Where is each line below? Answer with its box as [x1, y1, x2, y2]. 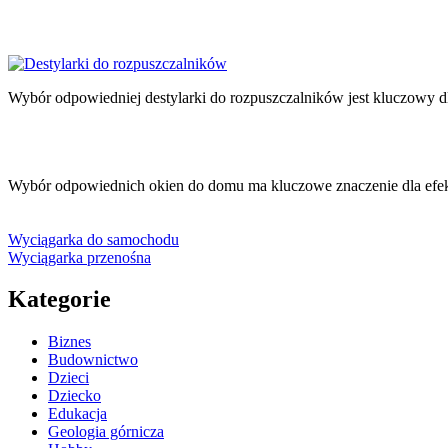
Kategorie [8, 286, 111, 313]
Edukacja [48, 405, 107, 423]
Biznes [48, 333, 91, 351]
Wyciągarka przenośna [8, 248, 151, 266]
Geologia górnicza [48, 423, 164, 441]
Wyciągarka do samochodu [8, 230, 179, 248]
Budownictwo [48, 351, 138, 369]
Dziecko [48, 387, 101, 405]
